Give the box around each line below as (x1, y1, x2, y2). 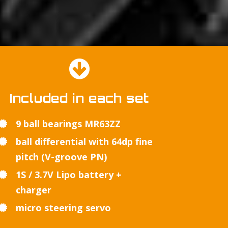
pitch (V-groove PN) (15, 151, 107, 163)
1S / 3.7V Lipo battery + (15, 168, 122, 181)
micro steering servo (15, 202, 111, 214)
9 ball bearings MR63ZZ (15, 118, 121, 130)
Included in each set (9, 91, 149, 106)
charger (15, 184, 51, 196)
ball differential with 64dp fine (15, 135, 153, 148)
